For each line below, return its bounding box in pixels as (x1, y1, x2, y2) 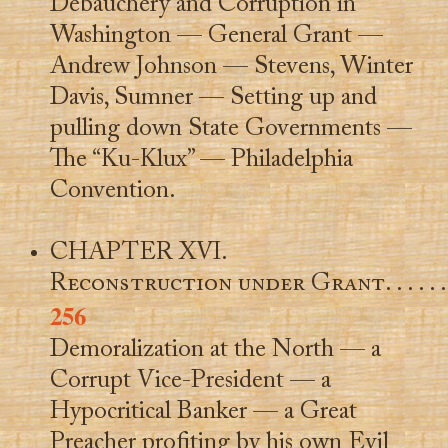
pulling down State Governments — (49, 116, 412, 142)
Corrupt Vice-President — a (49, 368, 331, 394)
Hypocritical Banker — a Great (49, 399, 357, 425)
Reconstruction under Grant (49, 271, 385, 297)
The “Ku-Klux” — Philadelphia (49, 147, 353, 173)
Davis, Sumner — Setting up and (49, 85, 377, 111)
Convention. (49, 178, 176, 204)
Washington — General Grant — (49, 23, 383, 49)
